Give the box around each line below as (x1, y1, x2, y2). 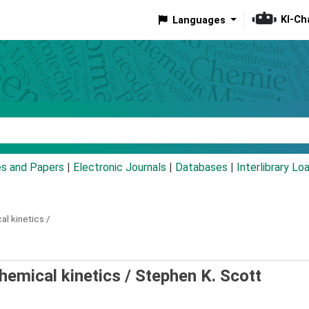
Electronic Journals (73, 161, 166, 175)
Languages (172, 14, 226, 26)
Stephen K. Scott (135, 266, 261, 286)
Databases (175, 161, 228, 175)
